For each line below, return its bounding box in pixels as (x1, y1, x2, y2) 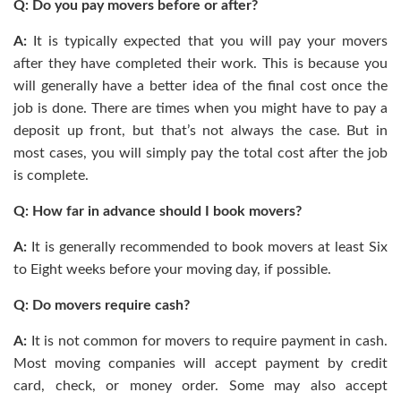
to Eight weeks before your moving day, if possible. (13, 261, 331, 277)
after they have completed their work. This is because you (13, 55, 388, 71)
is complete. (13, 167, 89, 183)
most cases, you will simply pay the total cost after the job (13, 145, 388, 160)
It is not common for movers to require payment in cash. (27, 333, 388, 348)
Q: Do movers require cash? (13, 297, 190, 312)
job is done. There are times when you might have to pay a (13, 100, 388, 115)
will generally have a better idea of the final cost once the (13, 78, 388, 93)
